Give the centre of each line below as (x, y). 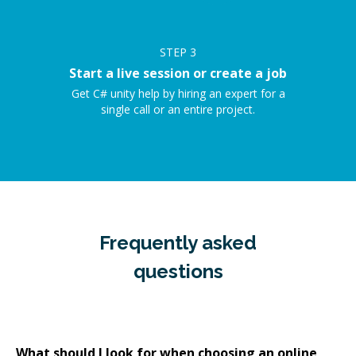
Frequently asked (178, 243)
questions (178, 271)
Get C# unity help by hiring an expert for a (178, 93)
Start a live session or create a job (178, 73)
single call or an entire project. (178, 109)
